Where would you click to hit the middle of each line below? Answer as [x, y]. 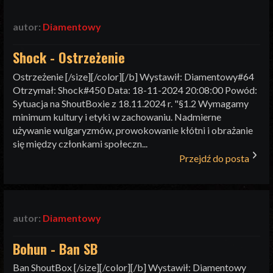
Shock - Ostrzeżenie [69, 57]
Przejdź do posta [214, 158]
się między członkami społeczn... [80, 143]
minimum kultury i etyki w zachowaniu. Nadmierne [117, 116]
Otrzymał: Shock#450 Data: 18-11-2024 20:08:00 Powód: [135, 90]
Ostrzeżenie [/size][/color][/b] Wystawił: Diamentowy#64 [134, 76]
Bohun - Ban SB [55, 248]
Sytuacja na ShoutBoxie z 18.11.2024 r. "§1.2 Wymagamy [131, 103]
